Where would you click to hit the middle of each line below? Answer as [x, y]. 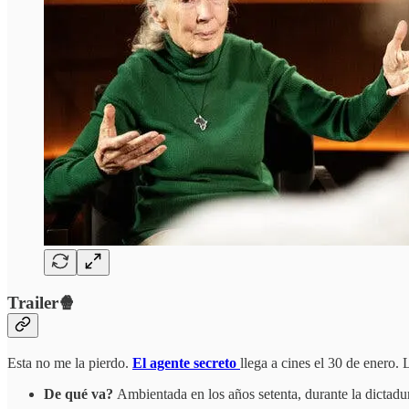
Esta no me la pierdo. [70, 362]
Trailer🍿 [42, 303]
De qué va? [80, 393]
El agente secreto [184, 362]
